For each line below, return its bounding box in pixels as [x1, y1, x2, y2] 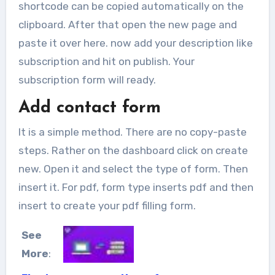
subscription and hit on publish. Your [18, 55, 195, 68]
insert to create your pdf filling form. [18, 199, 196, 212]
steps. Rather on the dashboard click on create [18, 144, 248, 157]
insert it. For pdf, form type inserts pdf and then [18, 181, 254, 193]
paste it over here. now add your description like [18, 36, 253, 49]
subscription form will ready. [18, 73, 156, 86]
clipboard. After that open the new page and [18, 18, 237, 31]
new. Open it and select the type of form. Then [18, 163, 248, 175]
